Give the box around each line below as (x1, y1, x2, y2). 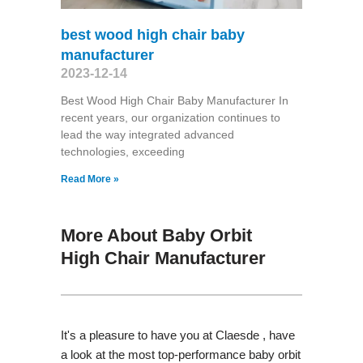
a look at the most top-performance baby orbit (60, 347, 301, 361)
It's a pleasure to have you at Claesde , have (60, 327, 295, 342)
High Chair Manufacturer (60, 247, 266, 268)
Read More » (60, 173, 119, 185)
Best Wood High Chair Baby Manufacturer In (60, 93, 288, 107)
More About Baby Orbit (60, 224, 252, 246)
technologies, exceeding (60, 144, 185, 158)
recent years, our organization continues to (60, 110, 280, 124)
